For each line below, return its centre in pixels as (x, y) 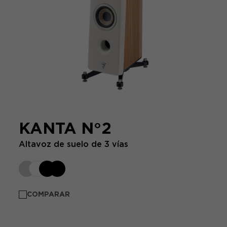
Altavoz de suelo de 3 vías (74, 144)
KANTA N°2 (65, 128)
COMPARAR (49, 194)
